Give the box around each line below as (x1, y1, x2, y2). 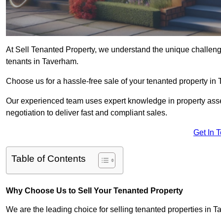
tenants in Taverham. (6, 57, 78, 66)
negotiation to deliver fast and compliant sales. (6, 109, 167, 117)
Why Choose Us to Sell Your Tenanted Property (6, 186, 183, 195)
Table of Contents (11, 153, 86, 164)
